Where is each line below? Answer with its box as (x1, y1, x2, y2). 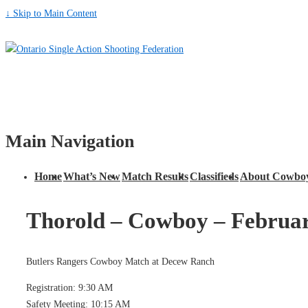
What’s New (63, 170, 120, 183)
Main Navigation (5, 131, 134, 151)
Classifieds (190, 170, 239, 183)
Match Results (122, 170, 188, 183)
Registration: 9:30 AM (26, 282, 113, 293)
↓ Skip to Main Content (5, 8, 97, 19)
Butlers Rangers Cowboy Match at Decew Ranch (26, 256, 214, 267)
